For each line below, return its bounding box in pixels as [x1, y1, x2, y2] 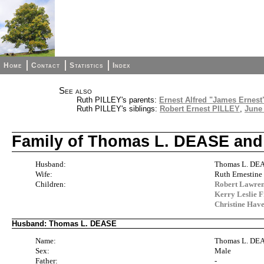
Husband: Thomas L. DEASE [12, 219, 117, 228]
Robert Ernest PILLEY [160, 104, 240, 113]
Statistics [70, 61, 104, 70]
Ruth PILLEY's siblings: [77, 104, 160, 113]
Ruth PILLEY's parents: [77, 95, 159, 104]
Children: [35, 179, 66, 189]
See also [59, 86, 92, 95]
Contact [31, 61, 61, 70]
